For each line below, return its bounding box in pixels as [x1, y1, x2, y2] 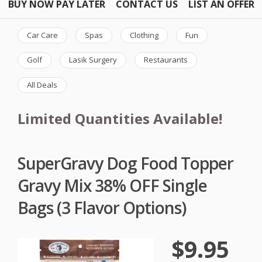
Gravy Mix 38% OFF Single [18, 174, 207, 196]
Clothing [130, 29, 158, 40]
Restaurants [144, 54, 188, 65]
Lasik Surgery [69, 54, 117, 65]
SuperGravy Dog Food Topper [18, 151, 233, 174]
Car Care [27, 29, 58, 40]
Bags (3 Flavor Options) [18, 196, 186, 219]
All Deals [27, 79, 57, 90]
